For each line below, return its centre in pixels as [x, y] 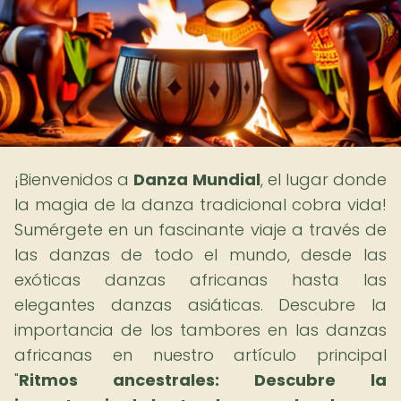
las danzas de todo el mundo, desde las [200, 255]
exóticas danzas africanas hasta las [200, 280]
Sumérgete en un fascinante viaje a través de [200, 230]
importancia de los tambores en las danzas [200, 330]
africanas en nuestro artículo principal [200, 355]
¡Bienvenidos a [74, 179]
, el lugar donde [324, 179]
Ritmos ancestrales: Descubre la [203, 380]
